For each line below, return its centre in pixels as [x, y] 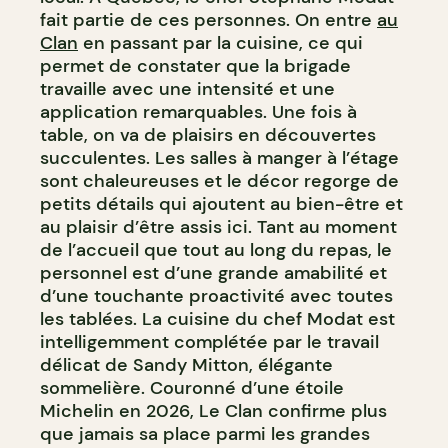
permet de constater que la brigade [195, 65]
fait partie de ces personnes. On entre [208, 19]
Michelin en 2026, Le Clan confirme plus [213, 410]
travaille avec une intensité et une [187, 88]
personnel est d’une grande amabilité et [213, 272]
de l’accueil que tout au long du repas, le [216, 249]
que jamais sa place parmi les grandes [205, 433]
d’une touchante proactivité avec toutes [216, 295]
